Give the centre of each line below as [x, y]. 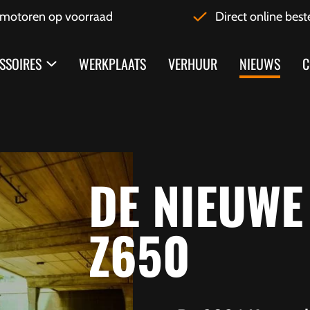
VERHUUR [192, 64]
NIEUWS [259, 64]
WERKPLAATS [112, 64]
